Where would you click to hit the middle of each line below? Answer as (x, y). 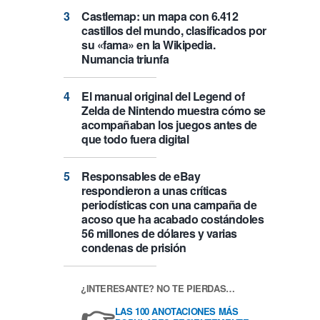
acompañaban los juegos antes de (169, 125)
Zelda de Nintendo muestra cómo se (174, 111)
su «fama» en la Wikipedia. (148, 45)
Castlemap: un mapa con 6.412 (160, 16)
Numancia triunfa (125, 59)
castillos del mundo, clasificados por (174, 31)
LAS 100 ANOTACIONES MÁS (176, 311)
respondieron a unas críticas (154, 191)
